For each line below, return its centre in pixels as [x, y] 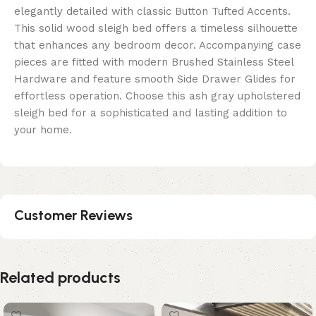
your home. [43, 130]
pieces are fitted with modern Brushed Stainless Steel [154, 62]
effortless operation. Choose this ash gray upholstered [157, 96]
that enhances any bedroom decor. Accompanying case [158, 45]
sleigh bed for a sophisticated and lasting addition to [151, 113]
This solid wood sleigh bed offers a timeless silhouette [156, 29]
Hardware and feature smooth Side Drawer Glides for [155, 79]
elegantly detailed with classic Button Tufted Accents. [152, 12]
